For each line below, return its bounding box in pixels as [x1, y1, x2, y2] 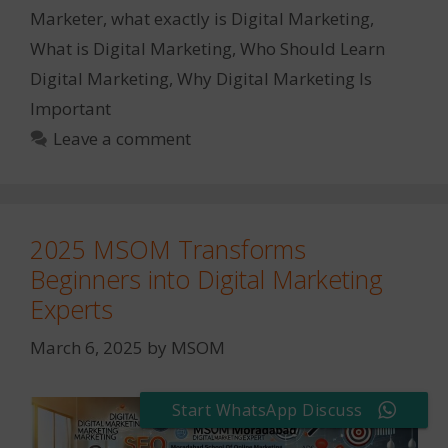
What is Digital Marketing [30, 37, 232, 61]
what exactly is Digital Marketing [111, 7, 370, 31]
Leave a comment [53, 127, 192, 151]
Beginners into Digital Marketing [30, 262, 383, 297]
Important [30, 97, 111, 121]
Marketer [30, 7, 103, 31]
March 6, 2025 [30, 335, 143, 359]
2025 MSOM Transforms [30, 232, 306, 267]
